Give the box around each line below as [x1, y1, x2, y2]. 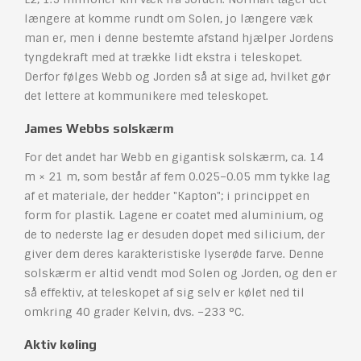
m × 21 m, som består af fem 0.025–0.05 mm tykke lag [24, 169, 330, 185]
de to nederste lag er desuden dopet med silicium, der [24, 227, 325, 243]
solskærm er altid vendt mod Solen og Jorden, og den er [24, 266, 337, 281]
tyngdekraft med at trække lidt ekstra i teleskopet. [24, 50, 302, 65]
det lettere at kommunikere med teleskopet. [24, 89, 268, 104]
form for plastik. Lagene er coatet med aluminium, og [24, 208, 324, 223]
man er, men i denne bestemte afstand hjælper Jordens [24, 31, 334, 46]
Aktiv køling [24, 337, 97, 353]
